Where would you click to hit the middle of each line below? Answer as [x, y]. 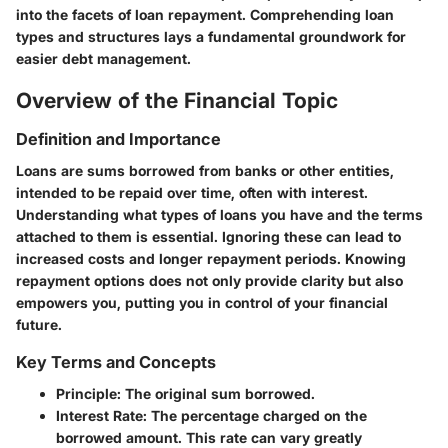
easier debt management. [103, 58]
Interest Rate [99, 416]
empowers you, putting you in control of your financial [202, 303]
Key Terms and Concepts [116, 362]
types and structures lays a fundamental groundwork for [211, 36]
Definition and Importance [118, 139]
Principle [86, 394]
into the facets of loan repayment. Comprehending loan [205, 14]
